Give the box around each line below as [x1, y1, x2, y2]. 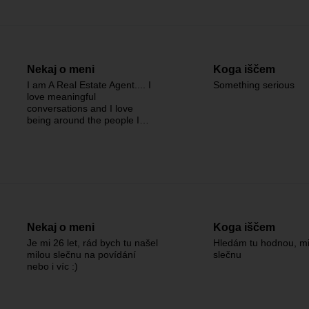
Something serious [213, 79, 295, 90]
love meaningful [27, 91, 96, 102]
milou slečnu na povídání [27, 249, 136, 260]
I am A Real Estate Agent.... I [27, 79, 151, 90]
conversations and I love [27, 103, 133, 114]
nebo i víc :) [27, 261, 78, 272]
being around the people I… [27, 114, 149, 126]
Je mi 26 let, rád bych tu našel [27, 237, 158, 248]
